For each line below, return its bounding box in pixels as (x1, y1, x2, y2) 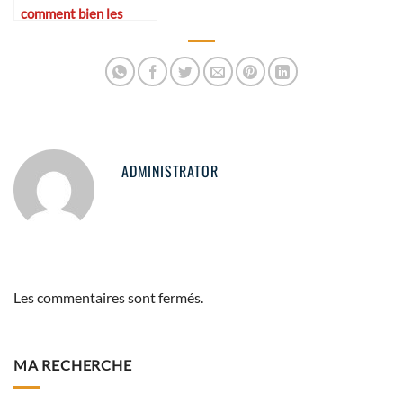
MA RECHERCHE (13, 356, 132, 374)
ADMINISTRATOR (121, 159, 219, 182)
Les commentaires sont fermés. (13, 288, 203, 306)
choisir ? (21, 24, 68, 41)
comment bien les (21, 5, 123, 22)
